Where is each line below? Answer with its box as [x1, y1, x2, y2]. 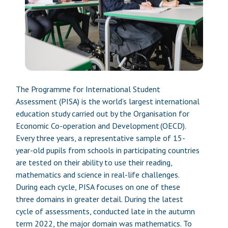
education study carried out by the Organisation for [15, 108, 189, 119]
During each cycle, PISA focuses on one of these [15, 181, 180, 192]
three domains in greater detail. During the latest [15, 193, 183, 204]
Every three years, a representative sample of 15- [15, 132, 185, 143]
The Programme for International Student [15, 83, 160, 94]
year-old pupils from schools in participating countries [15, 145, 199, 155]
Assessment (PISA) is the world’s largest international [15, 96, 199, 106]
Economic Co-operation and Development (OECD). [15, 120, 186, 131]
